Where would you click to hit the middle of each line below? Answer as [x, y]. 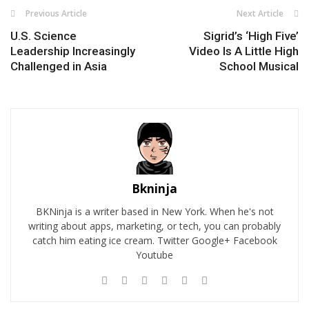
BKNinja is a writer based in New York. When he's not [154, 212]
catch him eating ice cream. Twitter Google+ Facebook [154, 241]
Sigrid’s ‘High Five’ [251, 36]
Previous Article [56, 14]
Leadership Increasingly [73, 51]
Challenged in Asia [59, 67]
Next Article [260, 14]
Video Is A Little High [244, 51]
